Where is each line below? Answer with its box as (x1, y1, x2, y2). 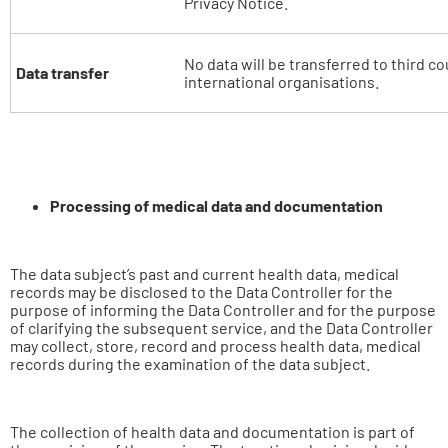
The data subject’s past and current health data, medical (10, 264, 399, 283)
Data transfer (16, 63, 109, 82)
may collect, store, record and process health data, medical (10, 336, 421, 355)
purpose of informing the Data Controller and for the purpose (10, 300, 436, 319)
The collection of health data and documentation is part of (10, 422, 415, 441)
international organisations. (184, 72, 379, 91)
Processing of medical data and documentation (50, 196, 383, 215)
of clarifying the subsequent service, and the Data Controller (10, 318, 433, 337)
